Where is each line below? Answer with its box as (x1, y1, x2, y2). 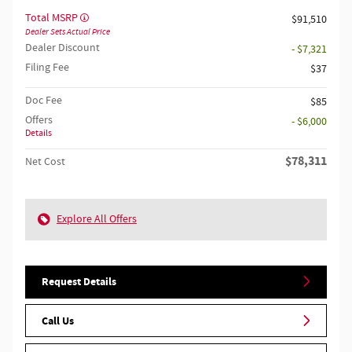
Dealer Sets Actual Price (25, 26, 110, 37)
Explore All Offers (57, 211, 137, 226)
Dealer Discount (25, 40, 100, 55)
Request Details (42, 273, 116, 289)
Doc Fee (25, 93, 62, 108)
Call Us (42, 313, 74, 328)
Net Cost (25, 154, 65, 169)
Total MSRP (25, 10, 80, 25)
